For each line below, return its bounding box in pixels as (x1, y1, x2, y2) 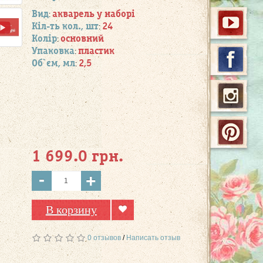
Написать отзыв (126, 233, 180, 242)
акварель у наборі (52, 8, 135, 20)
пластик (77, 45, 114, 57)
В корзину (45, 203, 97, 216)
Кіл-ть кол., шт (31, 21, 99, 32)
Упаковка (31, 45, 75, 57)
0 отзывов (87, 233, 121, 242)
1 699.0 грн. (31, 146, 123, 166)
